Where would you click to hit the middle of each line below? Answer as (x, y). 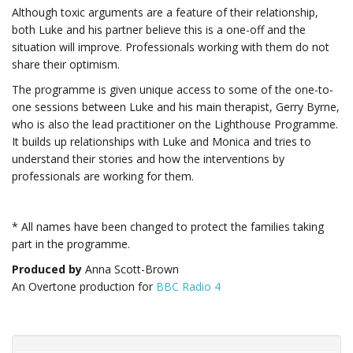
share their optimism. (66, 64)
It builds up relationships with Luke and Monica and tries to (162, 141)
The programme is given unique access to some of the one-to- (173, 89)
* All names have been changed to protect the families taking (168, 227)
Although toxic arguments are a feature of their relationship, (165, 12)
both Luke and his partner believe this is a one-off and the (159, 30)
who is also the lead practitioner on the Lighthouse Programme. (175, 124)
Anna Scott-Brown (132, 269)
